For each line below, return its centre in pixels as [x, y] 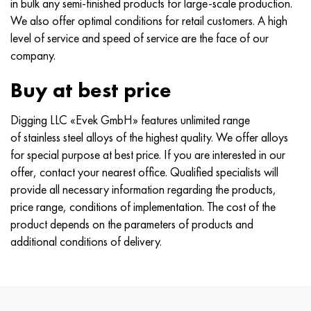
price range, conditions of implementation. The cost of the [143, 206]
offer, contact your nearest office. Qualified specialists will [144, 171]
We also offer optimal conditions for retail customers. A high [149, 20]
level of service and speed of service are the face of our [140, 38]
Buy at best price [91, 90]
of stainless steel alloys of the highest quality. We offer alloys [149, 137]
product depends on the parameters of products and [132, 224]
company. [33, 55]
